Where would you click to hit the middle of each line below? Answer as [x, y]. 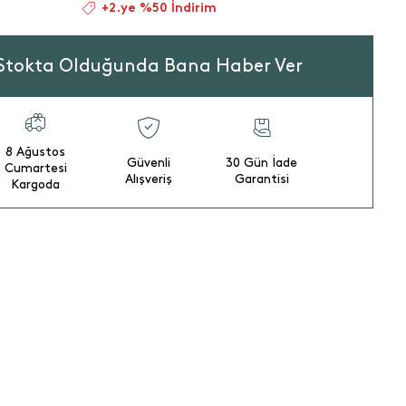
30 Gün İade [262, 162]
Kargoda [36, 184]
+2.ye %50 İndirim [159, 8]
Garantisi [261, 179]
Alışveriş [149, 179]
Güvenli [149, 162]
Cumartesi [35, 168]
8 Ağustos [36, 151]
